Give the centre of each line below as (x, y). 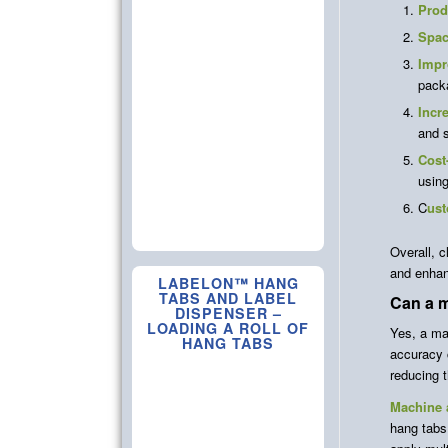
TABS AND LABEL (228, 297)
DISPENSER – (228, 312)
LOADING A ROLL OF (228, 327)
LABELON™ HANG (228, 282)
